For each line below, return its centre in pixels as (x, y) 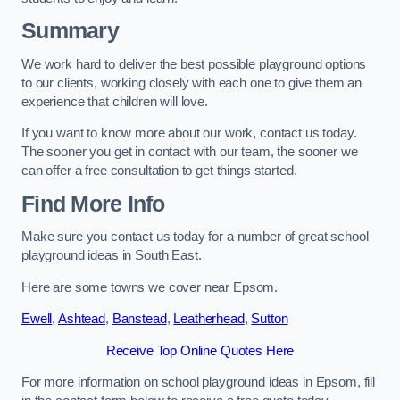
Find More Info (93, 204)
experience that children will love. (115, 101)
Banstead (139, 319)
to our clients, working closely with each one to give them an (192, 83)
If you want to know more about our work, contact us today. (189, 133)
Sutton (270, 319)
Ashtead (82, 319)
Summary (70, 31)
